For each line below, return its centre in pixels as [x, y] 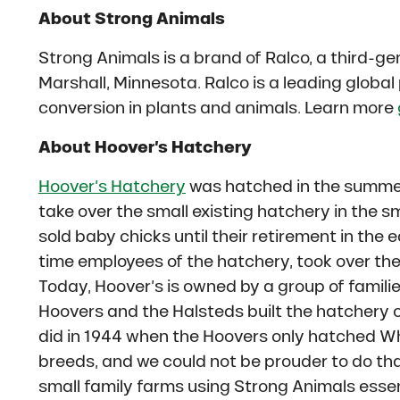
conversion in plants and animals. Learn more [217, 108]
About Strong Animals [131, 19]
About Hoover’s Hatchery [145, 148]
